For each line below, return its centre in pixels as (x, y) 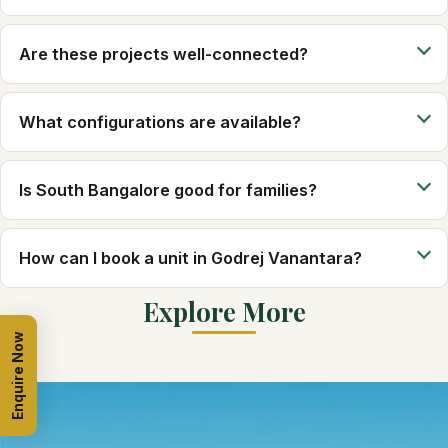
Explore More (224, 310)
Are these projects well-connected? (163, 53)
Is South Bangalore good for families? (168, 189)
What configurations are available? (160, 121)
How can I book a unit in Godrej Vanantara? (190, 257)
